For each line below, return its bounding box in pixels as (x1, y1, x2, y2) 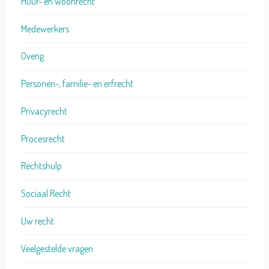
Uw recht (20, 215, 54, 228)
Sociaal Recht (20, 187, 71, 200)
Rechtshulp (20, 160, 62, 172)
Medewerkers (20, 22, 69, 35)
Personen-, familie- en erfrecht (20, 77, 133, 90)
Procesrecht (20, 132, 65, 145)
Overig (20, 50, 44, 62)
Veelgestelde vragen (20, 242, 93, 255)
